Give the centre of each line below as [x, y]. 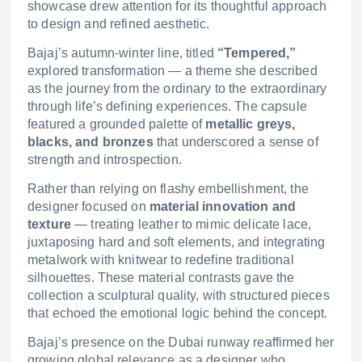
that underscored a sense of [236, 141]
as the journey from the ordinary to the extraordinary [177, 88]
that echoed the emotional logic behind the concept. [178, 313]
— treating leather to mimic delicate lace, [192, 224]
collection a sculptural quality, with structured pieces [179, 295]
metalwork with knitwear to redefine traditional [161, 259]
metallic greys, [250, 124]
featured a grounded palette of [117, 124]
